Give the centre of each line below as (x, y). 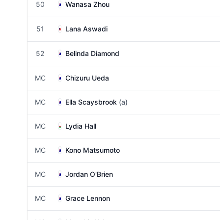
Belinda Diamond (92, 53)
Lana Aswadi (86, 29)
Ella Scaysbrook (91, 102)
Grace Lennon (88, 198)
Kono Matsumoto (93, 150)
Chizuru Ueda (87, 78)
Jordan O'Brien (89, 174)
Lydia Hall (81, 126)
